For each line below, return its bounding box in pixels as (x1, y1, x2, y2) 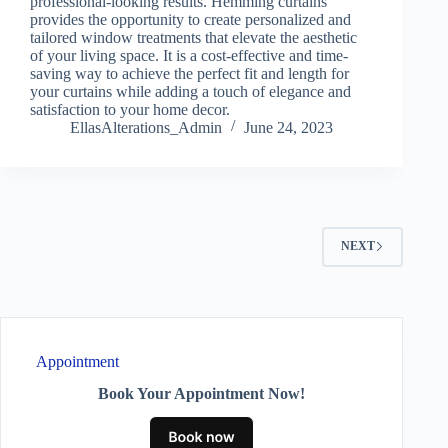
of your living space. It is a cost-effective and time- (30, 46, 348, 64)
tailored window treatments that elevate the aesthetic (30, 28, 357, 46)
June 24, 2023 (244, 118, 333, 136)
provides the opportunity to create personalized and (30, 10, 351, 28)
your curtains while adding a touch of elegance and (30, 82, 351, 100)
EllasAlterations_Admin (70, 118, 222, 136)
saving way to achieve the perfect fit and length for (30, 64, 349, 82)
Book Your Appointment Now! (98, 385, 306, 403)
